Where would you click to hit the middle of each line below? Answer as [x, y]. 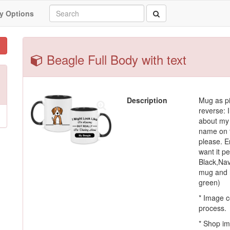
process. [213, 208]
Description [147, 100]
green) [210, 182]
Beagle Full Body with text [115, 59]
